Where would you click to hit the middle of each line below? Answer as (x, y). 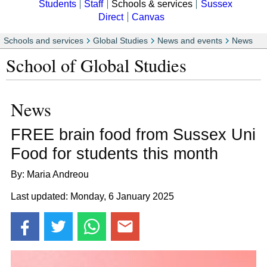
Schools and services (44, 41)
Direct (111, 17)
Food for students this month (114, 153)
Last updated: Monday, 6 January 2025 (92, 196)
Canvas (148, 17)
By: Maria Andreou (50, 174)
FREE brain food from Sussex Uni (133, 134)
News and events (190, 41)
